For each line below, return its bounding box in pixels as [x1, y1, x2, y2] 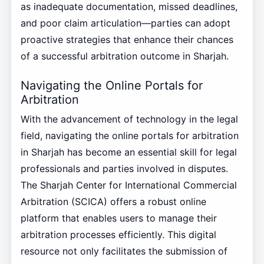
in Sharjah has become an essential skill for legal [20, 146, 237, 158]
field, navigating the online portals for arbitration [20, 129, 239, 141]
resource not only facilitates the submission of [20, 245, 227, 257]
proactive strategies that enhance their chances [20, 34, 233, 46]
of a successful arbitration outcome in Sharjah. [20, 50, 229, 62]
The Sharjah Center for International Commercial [20, 179, 237, 191]
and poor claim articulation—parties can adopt [20, 17, 230, 29]
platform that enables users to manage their [20, 212, 217, 224]
